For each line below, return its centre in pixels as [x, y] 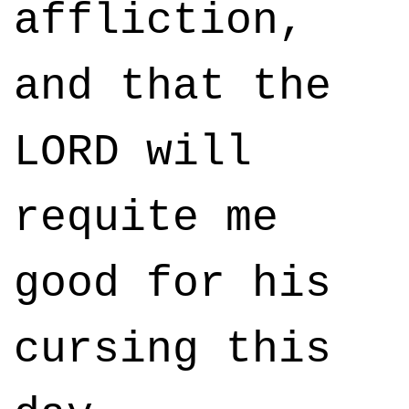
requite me [146, 218]
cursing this [173, 350]
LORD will [133, 152]
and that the [173, 87]
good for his [173, 284]
